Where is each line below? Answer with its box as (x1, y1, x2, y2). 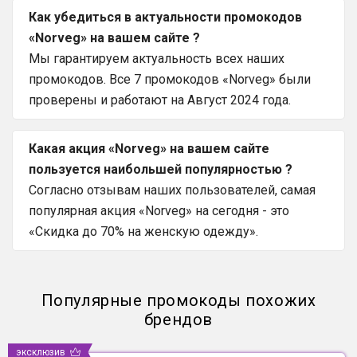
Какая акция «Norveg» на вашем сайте (29, 141, 269, 157)
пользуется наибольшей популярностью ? (29, 162, 292, 178)
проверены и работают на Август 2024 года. (29, 92, 291, 108)
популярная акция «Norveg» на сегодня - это (29, 203, 289, 219)
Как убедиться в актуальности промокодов (29, 10, 302, 25)
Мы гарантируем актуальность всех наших (29, 51, 284, 67)
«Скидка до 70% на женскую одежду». (29, 224, 258, 240)
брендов (143, 310, 214, 330)
